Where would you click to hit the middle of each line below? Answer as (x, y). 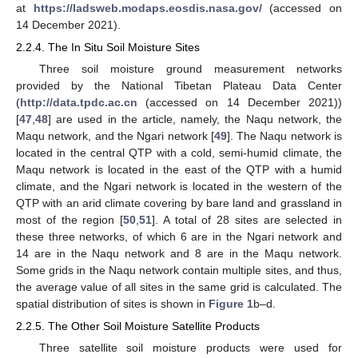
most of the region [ (70, 220)
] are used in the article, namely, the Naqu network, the (195, 119)
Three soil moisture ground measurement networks (190, 69)
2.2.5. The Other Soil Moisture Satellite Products (138, 326)
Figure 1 (231, 304)
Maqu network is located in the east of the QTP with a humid (179, 170)
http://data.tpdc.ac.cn (79, 103)
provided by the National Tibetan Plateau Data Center (179, 86)
